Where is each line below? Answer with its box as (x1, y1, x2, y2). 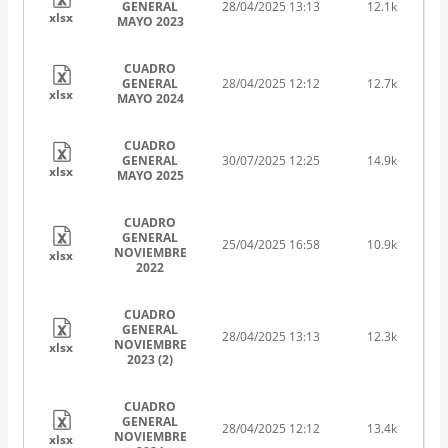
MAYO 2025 (116, 166, 184, 184)
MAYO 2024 (116, 89, 184, 107)
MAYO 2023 (116, 12, 184, 30)
